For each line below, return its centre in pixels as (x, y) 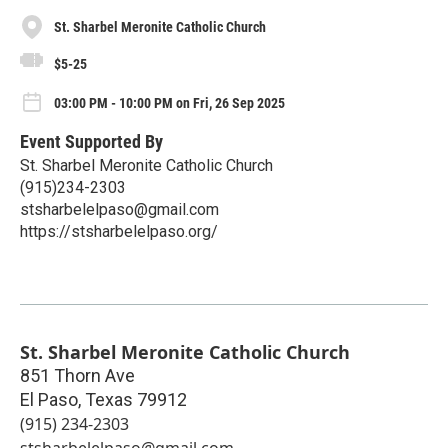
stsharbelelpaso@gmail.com (119, 210)
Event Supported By (91, 142)
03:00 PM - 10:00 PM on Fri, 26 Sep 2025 (169, 103)
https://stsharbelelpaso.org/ (119, 232)
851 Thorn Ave (77, 376)
